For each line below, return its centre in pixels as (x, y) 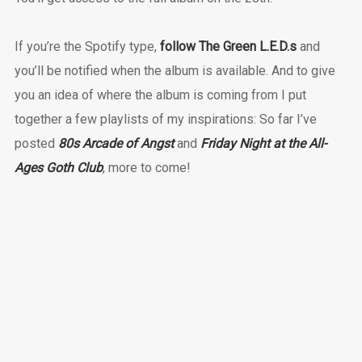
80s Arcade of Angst (116, 144)
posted (36, 144)
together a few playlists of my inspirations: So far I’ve (165, 120)
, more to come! (146, 168)
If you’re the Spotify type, (87, 47)
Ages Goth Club (58, 168)
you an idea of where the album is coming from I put (160, 95)
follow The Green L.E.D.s (228, 47)
